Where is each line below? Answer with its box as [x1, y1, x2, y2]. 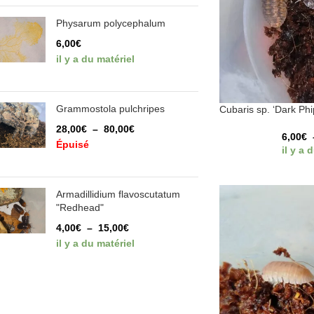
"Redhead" [56, 202, 104, 213]
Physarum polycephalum [56, 18, 165, 29]
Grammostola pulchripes [56, 103, 165, 114]
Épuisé [56, 139, 89, 150]
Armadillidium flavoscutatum [56, 189, 180, 200]
